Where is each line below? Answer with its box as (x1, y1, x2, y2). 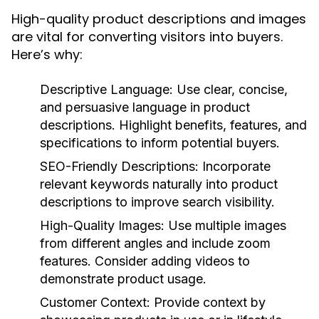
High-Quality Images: (40, 218, 164, 233)
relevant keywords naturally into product (40, 177, 278, 192)
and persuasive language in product (40, 100, 250, 115)
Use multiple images (164, 218, 286, 233)
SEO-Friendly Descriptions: (40, 159, 199, 174)
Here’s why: (11, 46, 83, 63)
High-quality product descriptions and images (11, 10, 306, 28)
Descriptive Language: (40, 82, 173, 97)
